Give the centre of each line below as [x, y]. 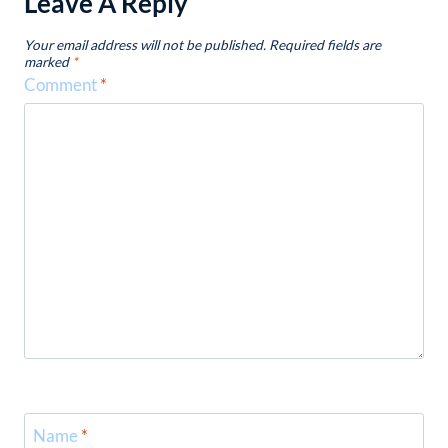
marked [48, 61]
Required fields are [325, 44]
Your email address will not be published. [145, 44]
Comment [62, 84]
